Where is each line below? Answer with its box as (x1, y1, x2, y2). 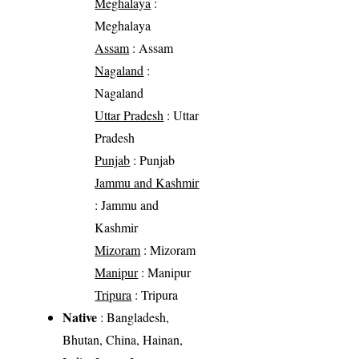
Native (63, 307, 98, 326)
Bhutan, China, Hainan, (63, 330, 184, 348)
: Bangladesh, (97, 308, 170, 325)
